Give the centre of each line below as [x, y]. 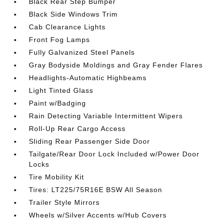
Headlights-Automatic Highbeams [88, 78]
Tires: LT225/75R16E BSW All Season [96, 190]
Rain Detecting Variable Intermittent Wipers [106, 116]
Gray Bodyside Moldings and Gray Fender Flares [116, 65]
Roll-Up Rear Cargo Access [77, 129]
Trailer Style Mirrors [65, 202]
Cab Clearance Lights [67, 27]
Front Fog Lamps [60, 40]
